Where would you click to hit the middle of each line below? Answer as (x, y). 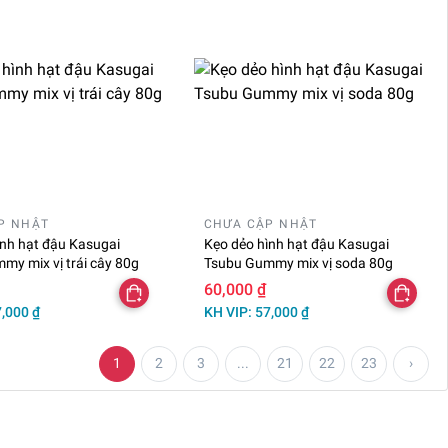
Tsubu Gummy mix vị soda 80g (298, 262)
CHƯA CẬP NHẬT (260, 223)
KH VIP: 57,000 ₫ (256, 311)
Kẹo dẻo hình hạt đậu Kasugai (296, 243)
